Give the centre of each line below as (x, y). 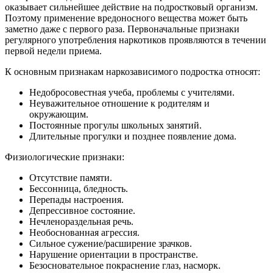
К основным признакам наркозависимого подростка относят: (133, 72)
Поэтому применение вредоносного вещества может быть (126, 18)
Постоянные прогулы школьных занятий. (115, 126)
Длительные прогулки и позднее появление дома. (133, 136)
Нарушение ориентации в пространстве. (114, 255)
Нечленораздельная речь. (81, 222)
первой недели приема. (53, 51)
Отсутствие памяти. (71, 178)
